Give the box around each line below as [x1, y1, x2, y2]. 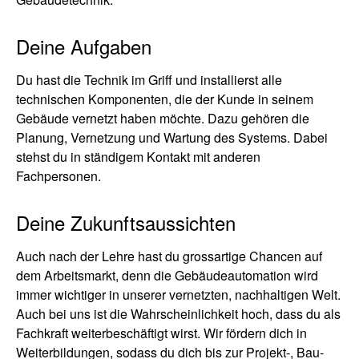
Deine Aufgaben [16, 32, 151, 60]
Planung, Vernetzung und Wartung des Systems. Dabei [16, 128, 328, 147]
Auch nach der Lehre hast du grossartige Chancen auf [16, 247, 322, 265]
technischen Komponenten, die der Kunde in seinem [16, 90, 313, 108]
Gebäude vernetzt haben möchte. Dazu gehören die [16, 109, 309, 127]
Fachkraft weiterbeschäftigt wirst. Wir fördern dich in [16, 324, 307, 342]
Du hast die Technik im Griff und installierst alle [16, 71, 282, 89]
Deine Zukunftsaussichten [16, 208, 236, 236]
